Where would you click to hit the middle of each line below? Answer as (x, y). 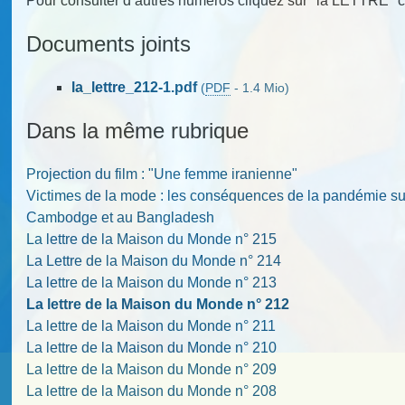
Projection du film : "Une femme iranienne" (162, 174)
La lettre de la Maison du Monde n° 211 (151, 325)
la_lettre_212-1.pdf (135, 87)
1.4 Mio (264, 87)
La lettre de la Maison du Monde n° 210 (152, 347)
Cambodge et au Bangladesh (121, 217)
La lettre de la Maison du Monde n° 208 (152, 391)
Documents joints (109, 43)
